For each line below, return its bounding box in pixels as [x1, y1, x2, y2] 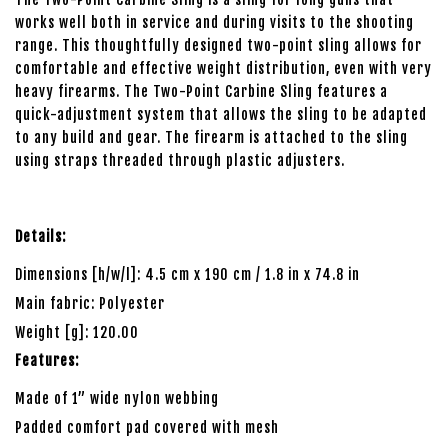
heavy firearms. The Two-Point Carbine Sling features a [15, 83, 388, 101]
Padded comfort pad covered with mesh [15, 418, 279, 436]
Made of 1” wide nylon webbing [15, 390, 219, 408]
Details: [15, 228, 66, 246]
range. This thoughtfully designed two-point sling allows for [15, 37, 422, 55]
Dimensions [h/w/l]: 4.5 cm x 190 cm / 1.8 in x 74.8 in [15, 266, 360, 284]
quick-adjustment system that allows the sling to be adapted [15, 106, 427, 124]
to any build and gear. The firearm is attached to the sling [15, 129, 408, 147]
